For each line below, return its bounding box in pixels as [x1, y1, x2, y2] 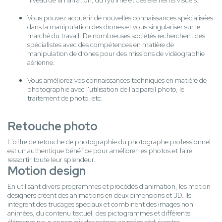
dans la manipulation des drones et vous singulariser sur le [27, 22, 200, 32]
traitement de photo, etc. [27, 94, 103, 103]
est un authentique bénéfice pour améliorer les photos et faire [7, 146, 192, 156]
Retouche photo [7, 118, 98, 134]
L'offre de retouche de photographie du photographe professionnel [7, 137, 211, 147]
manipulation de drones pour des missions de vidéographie [27, 49, 205, 58]
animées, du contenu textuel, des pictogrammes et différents [7, 209, 190, 218]
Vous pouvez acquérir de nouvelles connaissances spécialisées [27, 13, 213, 23]
